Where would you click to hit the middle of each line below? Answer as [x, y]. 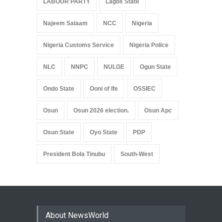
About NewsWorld [77, 216]
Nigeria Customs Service [79, 45]
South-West [137, 154]
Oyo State [104, 133]
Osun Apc [158, 111]
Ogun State [155, 67]
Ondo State [59, 89]
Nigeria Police [149, 45]
